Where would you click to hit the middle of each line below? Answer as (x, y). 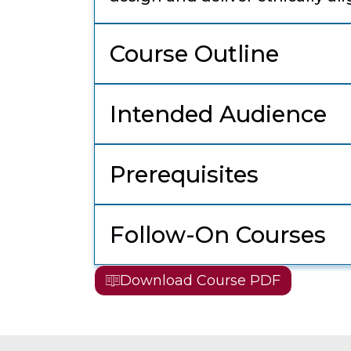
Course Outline (194, 54)
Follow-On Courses (218, 235)
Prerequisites (184, 175)
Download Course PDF (200, 281)
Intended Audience (218, 114)
